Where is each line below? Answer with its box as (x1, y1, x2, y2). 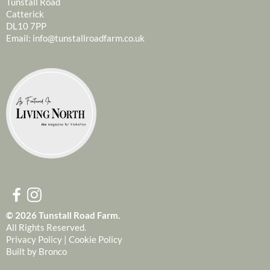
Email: (6, 32, 33, 43)
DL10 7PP (6, 20, 46, 31)
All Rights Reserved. (6, 221, 86, 233)
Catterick (6, 8, 44, 19)
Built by (6, 245, 39, 257)
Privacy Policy (6, 233, 62, 245)
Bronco (39, 245, 67, 257)
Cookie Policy (69, 233, 122, 245)
